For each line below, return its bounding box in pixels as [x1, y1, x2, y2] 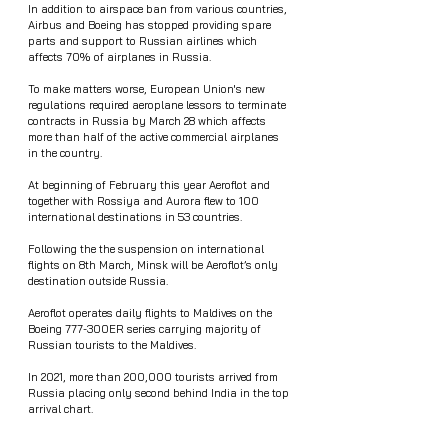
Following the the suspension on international [28, 242, 267, 257]
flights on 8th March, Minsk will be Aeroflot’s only [28, 258, 281, 273]
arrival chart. [28, 402, 96, 417]
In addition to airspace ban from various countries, [28, 2, 290, 17]
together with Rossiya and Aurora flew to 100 [28, 194, 262, 209]
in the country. [28, 146, 105, 161]
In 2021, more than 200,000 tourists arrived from [28, 370, 281, 385]
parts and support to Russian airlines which [28, 34, 260, 49]
